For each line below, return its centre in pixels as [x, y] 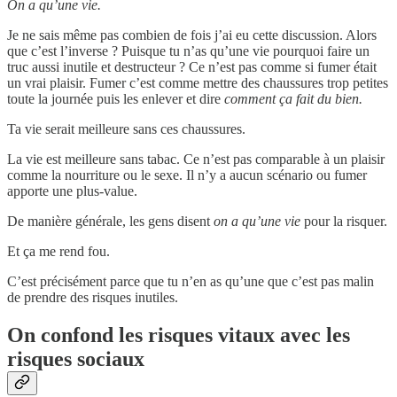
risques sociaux [76, 359]
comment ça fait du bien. [293, 99]
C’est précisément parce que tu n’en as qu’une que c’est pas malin [191, 282]
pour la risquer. [344, 222]
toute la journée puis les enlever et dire [116, 99]
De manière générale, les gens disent [110, 222]
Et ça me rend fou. [58, 252]
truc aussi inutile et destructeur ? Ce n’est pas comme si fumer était [192, 67]
